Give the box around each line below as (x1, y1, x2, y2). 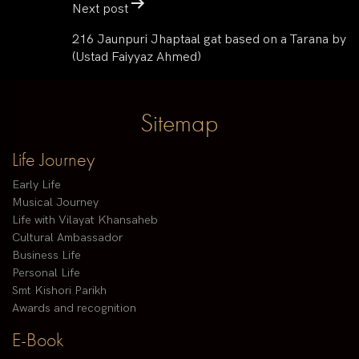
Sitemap (140, 107, 219, 140)
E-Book (12, 327, 64, 353)
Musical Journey (12, 196, 99, 210)
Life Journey (12, 147, 95, 172)
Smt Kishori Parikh (12, 284, 107, 298)
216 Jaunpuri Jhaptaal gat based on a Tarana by (72, 32, 346, 47)
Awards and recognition (12, 301, 136, 316)
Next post (72, 2, 128, 17)
